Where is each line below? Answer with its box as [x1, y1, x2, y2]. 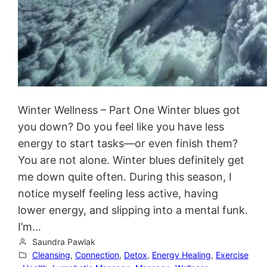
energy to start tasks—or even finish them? [18, 137, 238, 150]
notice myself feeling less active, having [18, 187, 219, 200]
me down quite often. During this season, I [18, 170, 232, 183]
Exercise [215, 250, 249, 260]
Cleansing [32, 250, 70, 260]
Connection [74, 250, 119, 260]
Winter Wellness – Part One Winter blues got [18, 104, 241, 116]
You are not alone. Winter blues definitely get [18, 154, 245, 166]
